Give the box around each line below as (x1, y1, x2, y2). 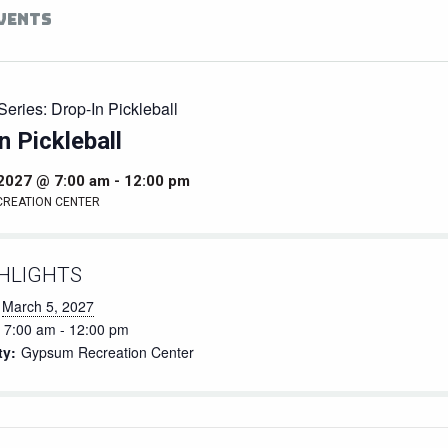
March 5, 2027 (2, 295, 94, 316)
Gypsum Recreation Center (21, 341, 194, 362)
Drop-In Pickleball (51, 97, 178, 120)
